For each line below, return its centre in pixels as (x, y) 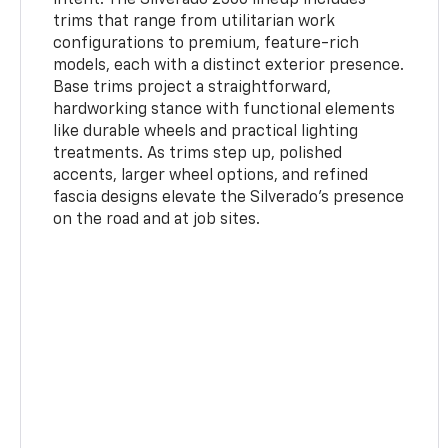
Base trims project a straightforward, (192, 87)
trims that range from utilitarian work (194, 21)
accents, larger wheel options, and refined (211, 175)
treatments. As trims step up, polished (198, 153)
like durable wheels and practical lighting (206, 131)
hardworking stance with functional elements (224, 109)
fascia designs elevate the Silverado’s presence (229, 197)
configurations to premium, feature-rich (206, 43)
